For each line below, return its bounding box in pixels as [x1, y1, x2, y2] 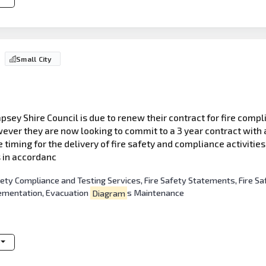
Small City [16, 55, 52, 64]
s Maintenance [126, 188, 184, 198]
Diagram [91, 188, 125, 198]
